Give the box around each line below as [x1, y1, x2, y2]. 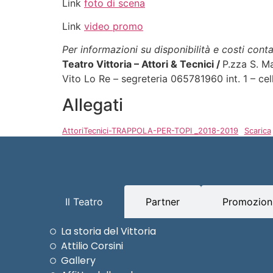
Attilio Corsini [60, 238, 123, 253]
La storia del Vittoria [60, 224, 156, 238]
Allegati [62, 94, 123, 115]
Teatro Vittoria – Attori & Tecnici [62, 58, 216, 71]
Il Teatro [65, 195, 103, 208]
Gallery [60, 253, 96, 268]
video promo [84, 19, 143, 32]
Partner [146, 195, 180, 208]
